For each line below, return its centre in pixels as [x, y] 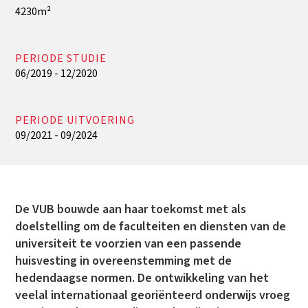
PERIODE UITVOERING [75, 120]
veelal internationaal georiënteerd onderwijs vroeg [153, 295]
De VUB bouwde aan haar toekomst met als [131, 209]
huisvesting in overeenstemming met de [124, 261]
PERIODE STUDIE [61, 58]
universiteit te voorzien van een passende [129, 243]
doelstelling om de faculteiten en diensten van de [151, 226]
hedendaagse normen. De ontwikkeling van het [142, 278]
